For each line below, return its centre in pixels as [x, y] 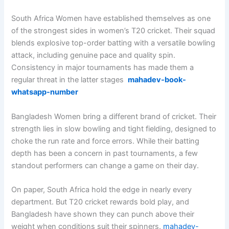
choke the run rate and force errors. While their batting [106, 141]
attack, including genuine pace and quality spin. [94, 55]
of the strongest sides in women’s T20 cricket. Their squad [113, 31]
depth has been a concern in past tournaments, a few [105, 153]
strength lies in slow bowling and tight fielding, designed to [114, 129]
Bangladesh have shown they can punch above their [103, 214]
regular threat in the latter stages [70, 80]
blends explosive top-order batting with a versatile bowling [113, 43]
